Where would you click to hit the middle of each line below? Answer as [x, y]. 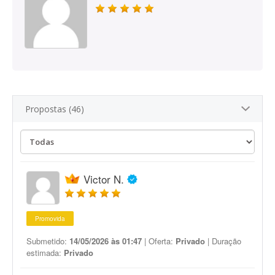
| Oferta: [159, 241]
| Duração [223, 241]
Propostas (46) [55, 109]
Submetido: [48, 241]
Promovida [50, 219]
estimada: [45, 253]
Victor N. [104, 179]
